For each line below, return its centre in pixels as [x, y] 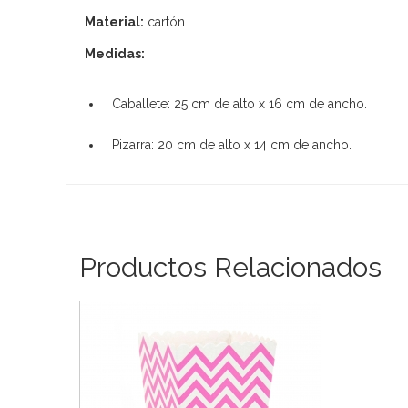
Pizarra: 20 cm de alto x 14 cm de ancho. [232, 144]
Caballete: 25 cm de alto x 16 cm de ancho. [240, 103]
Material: [114, 21]
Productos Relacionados [230, 267]
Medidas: [115, 53]
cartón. [166, 21]
